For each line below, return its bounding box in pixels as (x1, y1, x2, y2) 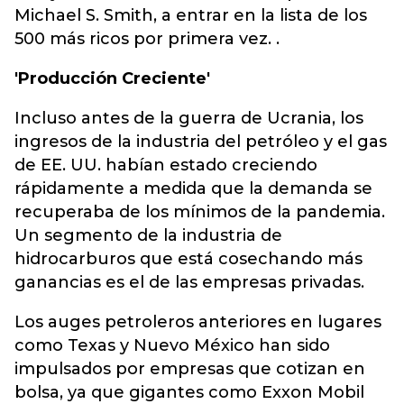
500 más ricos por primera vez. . (14, 29, 280, 49)
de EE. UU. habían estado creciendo (14, 155, 317, 175)
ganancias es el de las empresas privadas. (14, 272, 364, 292)
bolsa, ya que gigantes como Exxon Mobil (14, 382, 364, 402)
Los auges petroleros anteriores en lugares (14, 312, 381, 332)
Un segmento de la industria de (14, 225, 282, 245)
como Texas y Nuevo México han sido (14, 335, 330, 355)
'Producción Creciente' (14, 69, 210, 88)
